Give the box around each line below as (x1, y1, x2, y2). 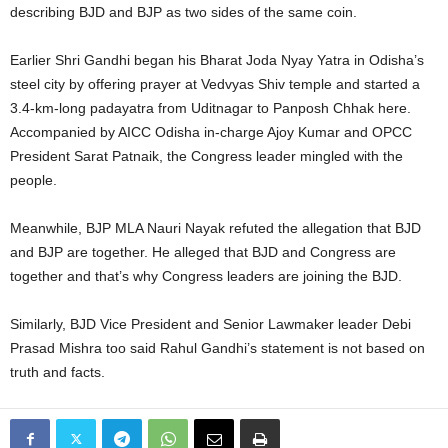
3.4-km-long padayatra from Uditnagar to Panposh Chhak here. (10, 100, 411, 116)
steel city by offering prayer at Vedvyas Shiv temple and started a (10, 76, 420, 92)
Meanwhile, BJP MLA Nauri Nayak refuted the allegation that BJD (10, 220, 421, 236)
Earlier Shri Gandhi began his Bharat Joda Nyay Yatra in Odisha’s (10, 52, 424, 68)
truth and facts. (10, 364, 105, 380)
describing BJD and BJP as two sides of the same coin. (10, 4, 357, 20)
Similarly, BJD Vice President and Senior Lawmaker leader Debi (10, 316, 411, 332)
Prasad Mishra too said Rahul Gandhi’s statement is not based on (10, 340, 425, 356)
